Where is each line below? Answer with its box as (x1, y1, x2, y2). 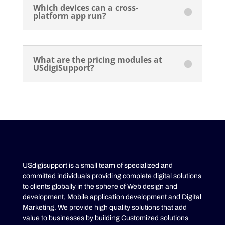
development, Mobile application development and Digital (22, 193, 201, 201)
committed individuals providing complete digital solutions (22, 172, 201, 180)
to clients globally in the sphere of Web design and (22, 182, 177, 190)
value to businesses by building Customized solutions (22, 214, 188, 222)
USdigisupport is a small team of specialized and (22, 161, 173, 169)
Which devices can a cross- (33, 2, 138, 13)
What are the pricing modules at (33, 54, 162, 65)
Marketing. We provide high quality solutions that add (22, 203, 187, 211)
